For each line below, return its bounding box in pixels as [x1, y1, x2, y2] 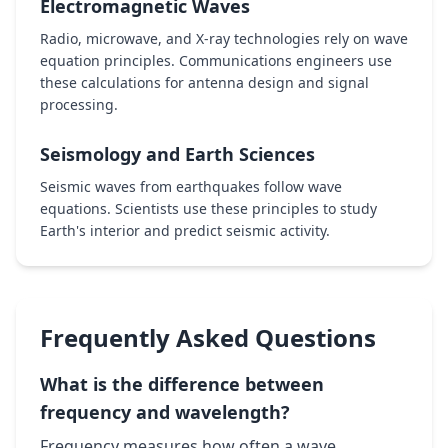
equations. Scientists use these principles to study [40, 199, 377, 218]
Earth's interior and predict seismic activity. [40, 221, 330, 240]
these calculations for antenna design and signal [40, 73, 369, 92]
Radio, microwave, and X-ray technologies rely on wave [40, 29, 408, 48]
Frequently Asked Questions [40, 321, 376, 354]
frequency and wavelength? [40, 400, 290, 424]
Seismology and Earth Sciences [40, 142, 315, 166]
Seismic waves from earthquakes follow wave [40, 177, 342, 196]
